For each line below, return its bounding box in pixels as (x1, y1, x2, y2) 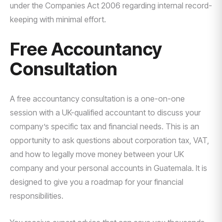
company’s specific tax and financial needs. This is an (10, 121, 199, 131)
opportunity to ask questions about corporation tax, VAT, (10, 135, 209, 145)
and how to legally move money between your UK (10, 149, 184, 159)
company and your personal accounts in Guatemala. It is (10, 163, 207, 173)
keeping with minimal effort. (10, 14, 106, 24)
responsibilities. (10, 191, 63, 201)
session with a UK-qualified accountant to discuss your (10, 108, 201, 117)
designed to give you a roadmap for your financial (10, 177, 183, 187)
